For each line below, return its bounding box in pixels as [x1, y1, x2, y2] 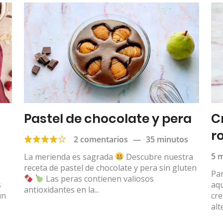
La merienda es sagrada [23, 151, 115, 162]
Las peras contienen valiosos [44, 173, 154, 184]
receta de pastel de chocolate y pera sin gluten [23, 162, 199, 173]
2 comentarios [73, 133, 128, 145]
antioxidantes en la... [23, 184, 99, 195]
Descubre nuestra [123, 151, 193, 162]
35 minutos [145, 133, 188, 145]
